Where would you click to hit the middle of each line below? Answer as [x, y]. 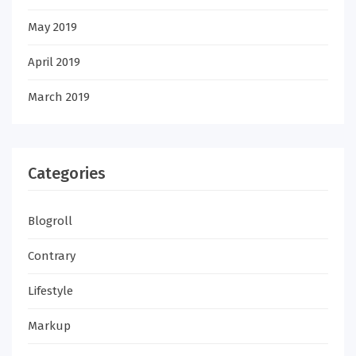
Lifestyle [50, 291]
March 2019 [59, 97]
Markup [49, 326]
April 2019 [54, 62]
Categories [67, 173]
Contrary [52, 256]
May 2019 [52, 27]
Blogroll [50, 221]
